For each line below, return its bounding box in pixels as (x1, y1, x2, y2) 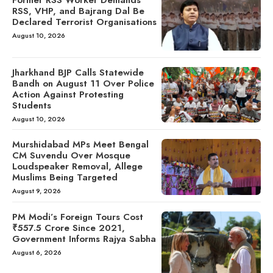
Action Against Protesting (12, 87, 124, 101)
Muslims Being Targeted (12, 171, 118, 185)
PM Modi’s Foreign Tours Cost (12, 210, 143, 224)
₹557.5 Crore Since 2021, (12, 221, 125, 235)
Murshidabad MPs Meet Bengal (12, 138, 149, 152)
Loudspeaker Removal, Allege (12, 160, 143, 174)
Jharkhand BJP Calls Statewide (12, 65, 144, 79)
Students (12, 98, 51, 112)
